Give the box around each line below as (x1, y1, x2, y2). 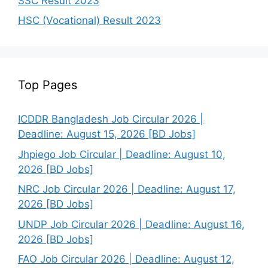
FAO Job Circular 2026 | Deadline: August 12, (18, 253, 234, 266)
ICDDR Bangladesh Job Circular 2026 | (18, 113, 203, 126)
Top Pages (18, 78, 77, 93)
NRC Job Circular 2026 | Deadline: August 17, (18, 183, 236, 196)
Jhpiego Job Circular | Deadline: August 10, (18, 148, 226, 160)
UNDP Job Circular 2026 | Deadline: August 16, (18, 218, 245, 230)
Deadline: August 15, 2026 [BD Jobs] (18, 128, 196, 141)
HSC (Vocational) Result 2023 (18, 14, 161, 27)
